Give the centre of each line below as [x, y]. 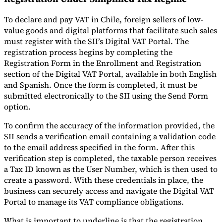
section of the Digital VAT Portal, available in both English [110, 74]
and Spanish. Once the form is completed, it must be [101, 85]
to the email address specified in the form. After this [99, 147]
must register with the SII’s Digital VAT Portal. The [96, 41]
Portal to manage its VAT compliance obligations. [94, 202]
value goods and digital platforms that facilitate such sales [111, 30]
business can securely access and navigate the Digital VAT [109, 191]
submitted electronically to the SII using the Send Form [106, 96]
